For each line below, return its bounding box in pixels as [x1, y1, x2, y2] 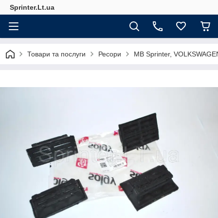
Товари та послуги [27, 50, 86, 58]
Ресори [98, 50, 121, 58]
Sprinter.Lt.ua [10, 3, 54, 11]
